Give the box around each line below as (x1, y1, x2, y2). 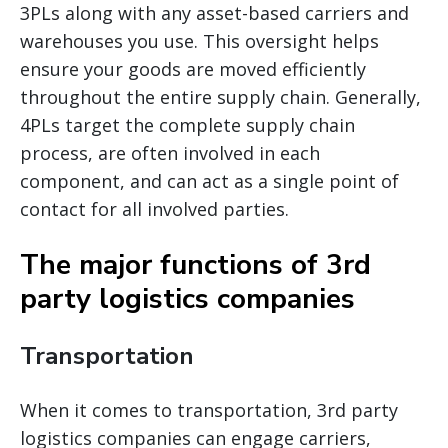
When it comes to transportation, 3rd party (20, 397, 398, 422)
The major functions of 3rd (20, 245, 371, 284)
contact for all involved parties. (20, 196, 289, 221)
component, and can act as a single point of (20, 168, 399, 193)
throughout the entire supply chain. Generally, (20, 84, 421, 109)
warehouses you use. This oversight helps (20, 28, 379, 53)
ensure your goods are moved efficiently (20, 56, 366, 81)
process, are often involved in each (20, 140, 320, 165)
